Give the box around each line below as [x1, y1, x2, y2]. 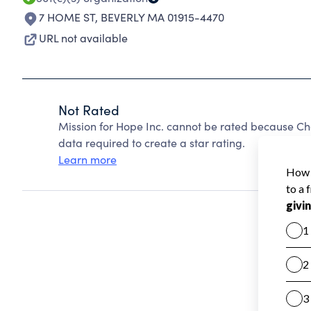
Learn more [58, 152, 117, 167]
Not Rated [58, 101, 119, 119]
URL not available [39, 31, 128, 45]
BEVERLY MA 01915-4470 [101, 10, 224, 24]
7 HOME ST [39, 10, 95, 24]
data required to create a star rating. [58, 135, 245, 150]
